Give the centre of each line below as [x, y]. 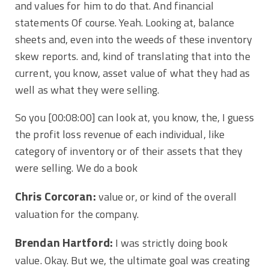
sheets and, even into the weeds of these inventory [134, 39]
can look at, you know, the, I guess [174, 117]
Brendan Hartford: [64, 242]
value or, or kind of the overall [166, 196]
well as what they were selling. [87, 89]
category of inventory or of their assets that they [129, 151]
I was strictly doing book [170, 243]
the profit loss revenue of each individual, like [120, 134]
